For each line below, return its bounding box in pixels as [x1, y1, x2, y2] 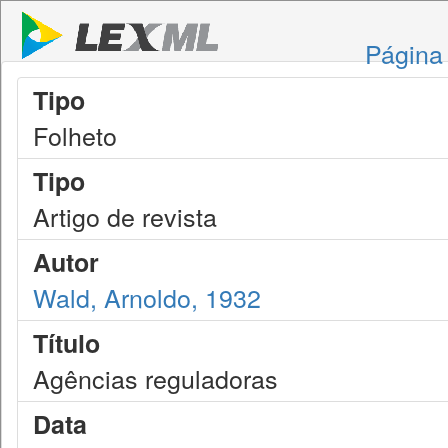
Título [33, 325, 100, 361]
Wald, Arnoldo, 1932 [33, 279, 261, 315]
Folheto [33, 117, 117, 153]
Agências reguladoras [33, 360, 278, 396]
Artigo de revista [33, 198, 217, 234]
